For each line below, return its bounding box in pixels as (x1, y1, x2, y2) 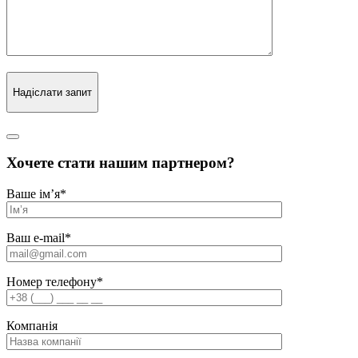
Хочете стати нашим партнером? (6, 154, 235, 172)
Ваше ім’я (6, 187, 60, 201)
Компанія (6, 319, 58, 333)
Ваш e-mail (6, 231, 65, 245)
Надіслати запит (13, 86, 92, 98)
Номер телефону (6, 275, 97, 289)
